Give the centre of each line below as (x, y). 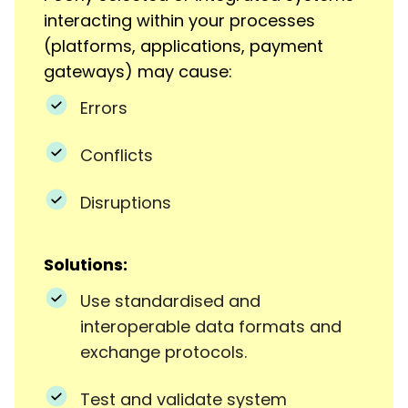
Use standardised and (170, 301)
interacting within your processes (179, 20)
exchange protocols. (163, 352)
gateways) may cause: (138, 71)
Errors (104, 107)
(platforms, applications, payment (184, 46)
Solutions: (86, 264)
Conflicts (117, 155)
